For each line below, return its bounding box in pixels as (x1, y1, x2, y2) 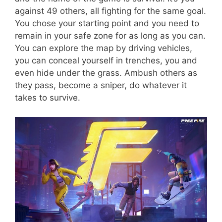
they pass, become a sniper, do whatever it (15, 80, 187, 91)
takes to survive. (15, 93, 80, 103)
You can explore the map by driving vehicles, (15, 43, 192, 54)
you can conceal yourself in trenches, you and (15, 55, 197, 66)
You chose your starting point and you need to (15, 18, 199, 29)
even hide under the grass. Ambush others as (15, 68, 197, 78)
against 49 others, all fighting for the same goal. (15, 6, 206, 16)
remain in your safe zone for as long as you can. (15, 31, 206, 41)
